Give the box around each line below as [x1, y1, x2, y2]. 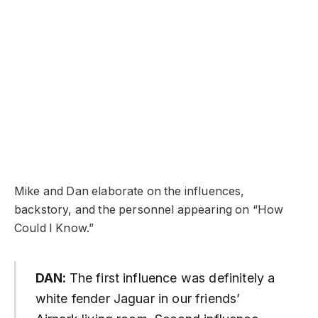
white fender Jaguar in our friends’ [35, 291, 241, 307]
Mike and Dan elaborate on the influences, [14, 185, 245, 199]
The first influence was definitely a [69, 270, 275, 286]
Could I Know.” [14, 221, 97, 236]
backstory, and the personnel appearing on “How [14, 203, 284, 217]
